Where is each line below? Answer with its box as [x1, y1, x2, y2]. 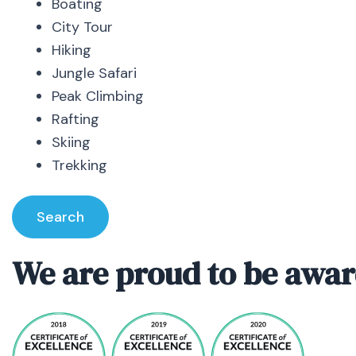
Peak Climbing [51, 87, 144, 106]
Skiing [51, 133, 91, 153]
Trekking [51, 156, 107, 176]
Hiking [51, 41, 91, 60]
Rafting [51, 110, 99, 130]
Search [37, 207, 84, 226]
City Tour [51, 17, 113, 37]
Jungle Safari [51, 64, 137, 83]
